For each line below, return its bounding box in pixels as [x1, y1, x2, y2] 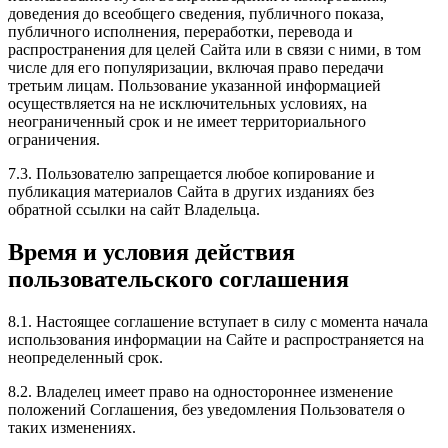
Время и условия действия [8, 239, 295, 266]
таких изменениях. [8, 418, 136, 436]
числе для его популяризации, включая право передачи [8, 59, 384, 77]
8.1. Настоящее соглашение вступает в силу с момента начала [8, 312, 428, 330]
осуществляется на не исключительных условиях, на [8, 95, 367, 113]
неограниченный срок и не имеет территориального [8, 113, 366, 131]
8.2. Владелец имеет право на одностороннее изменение [8, 382, 393, 400]
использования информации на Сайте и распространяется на [8, 330, 424, 348]
